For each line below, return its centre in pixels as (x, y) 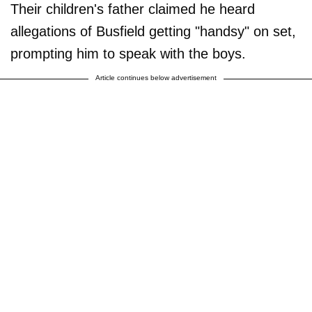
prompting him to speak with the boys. (128, 53)
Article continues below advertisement (156, 77)
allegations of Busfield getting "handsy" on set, (153, 31)
